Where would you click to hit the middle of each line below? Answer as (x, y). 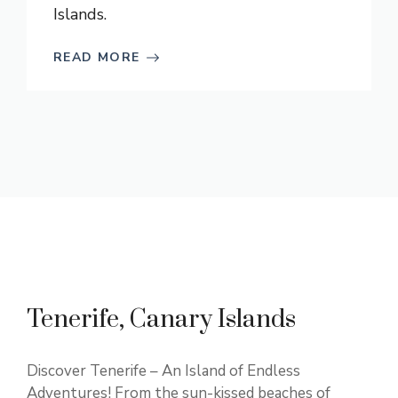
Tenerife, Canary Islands (161, 319)
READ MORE (97, 57)
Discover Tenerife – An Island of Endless (163, 371)
